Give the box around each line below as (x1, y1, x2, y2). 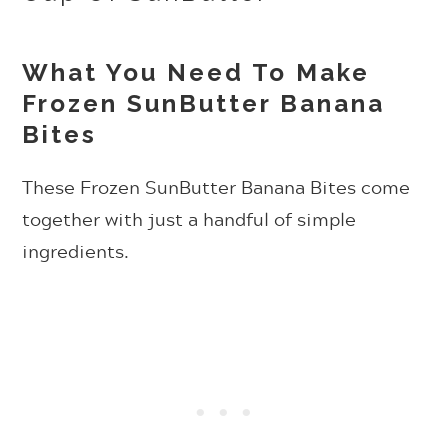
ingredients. (22, 236, 130, 265)
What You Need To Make (22, 57, 371, 87)
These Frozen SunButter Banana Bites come (22, 172, 411, 201)
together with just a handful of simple (22, 204, 357, 233)
